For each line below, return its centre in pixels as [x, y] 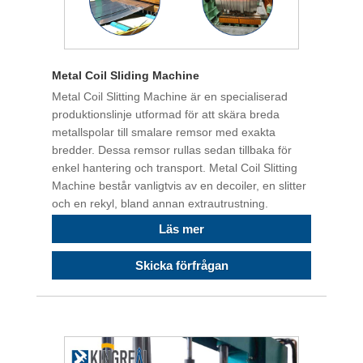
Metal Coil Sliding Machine [126, 75]
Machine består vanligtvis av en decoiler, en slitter [179, 185]
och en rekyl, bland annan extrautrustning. [160, 203]
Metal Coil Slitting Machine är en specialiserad [170, 96]
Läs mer [181, 229]
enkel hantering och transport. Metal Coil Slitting [175, 167]
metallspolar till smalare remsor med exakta [164, 132]
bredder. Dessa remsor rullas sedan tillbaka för [172, 149]
